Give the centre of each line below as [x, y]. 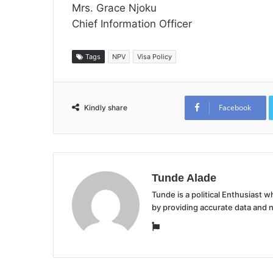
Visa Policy [154, 57]
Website [177, 226]
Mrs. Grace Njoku [114, 8]
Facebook [235, 108]
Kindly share [106, 108]
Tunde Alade [184, 178]
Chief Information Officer [132, 24]
